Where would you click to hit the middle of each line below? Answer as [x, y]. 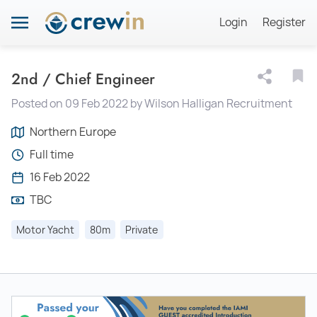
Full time [52, 154]
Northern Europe [73, 132]
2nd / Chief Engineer [83, 79]
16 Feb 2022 [60, 177]
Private [142, 229]
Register [284, 22]
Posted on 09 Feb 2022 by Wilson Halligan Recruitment [152, 103]
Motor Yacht [46, 229]
